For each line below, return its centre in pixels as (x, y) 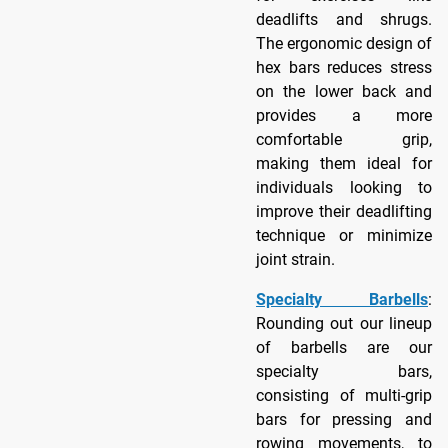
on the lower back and (344, 91)
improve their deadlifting (344, 211)
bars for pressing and (344, 419)
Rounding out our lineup (344, 323)
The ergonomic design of (344, 43)
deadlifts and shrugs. (344, 19)
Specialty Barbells (342, 299)
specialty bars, (344, 371)
